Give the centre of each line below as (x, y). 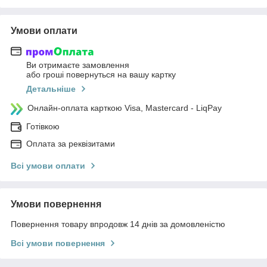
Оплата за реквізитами (71, 143)
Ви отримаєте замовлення (78, 65)
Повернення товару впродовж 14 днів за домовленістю (118, 224)
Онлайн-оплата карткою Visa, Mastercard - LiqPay (125, 108)
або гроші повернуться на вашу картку (101, 74)
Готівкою (43, 126)
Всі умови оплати (48, 165)
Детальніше (51, 89)
